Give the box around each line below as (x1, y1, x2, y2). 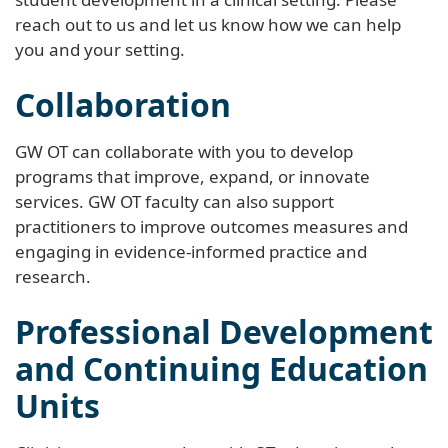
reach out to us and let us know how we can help (15, 12, 401, 36)
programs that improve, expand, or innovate (15, 164, 370, 188)
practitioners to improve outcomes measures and (15, 214, 408, 238)
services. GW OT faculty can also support (15, 189, 334, 213)
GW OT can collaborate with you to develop (15, 139, 353, 163)
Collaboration (15, 82, 231, 126)
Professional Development (15, 309, 433, 353)
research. (15, 264, 91, 288)
